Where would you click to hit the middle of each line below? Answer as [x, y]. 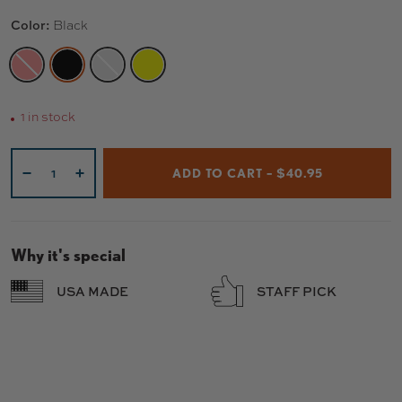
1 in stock [48, 117]
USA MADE [92, 291]
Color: [32, 25]
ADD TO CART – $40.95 [247, 174]
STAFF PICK [297, 291]
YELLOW [175, 87]
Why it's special [68, 256]
